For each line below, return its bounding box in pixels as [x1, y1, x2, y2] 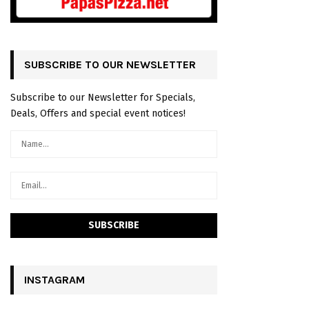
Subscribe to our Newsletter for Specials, [10, 91, 195, 103]
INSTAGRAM [24, 272, 85, 286]
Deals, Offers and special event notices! [10, 107, 186, 119]
